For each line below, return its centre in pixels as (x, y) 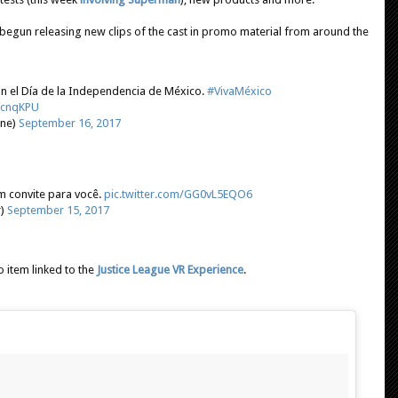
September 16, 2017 (70, 123)
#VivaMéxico (239, 91)
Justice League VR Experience (170, 269)
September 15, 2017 (58, 210)
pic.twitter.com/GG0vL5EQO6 (178, 194)
